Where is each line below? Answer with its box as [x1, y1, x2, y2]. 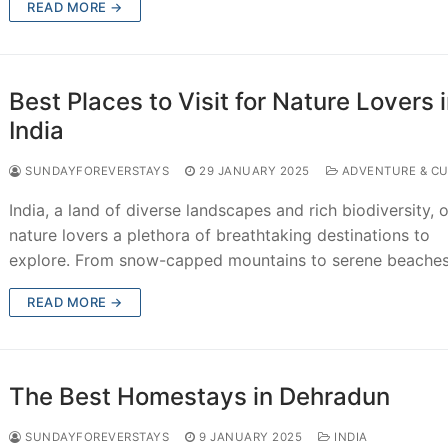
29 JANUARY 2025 [199, 163, 310, 178]
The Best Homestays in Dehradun [9, 381, 391, 411]
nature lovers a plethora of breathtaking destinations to [9, 224, 431, 245]
